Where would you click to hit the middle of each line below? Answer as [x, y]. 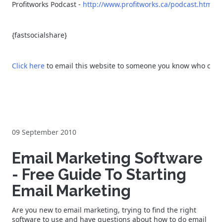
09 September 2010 [44, 132]
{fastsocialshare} [40, 35]
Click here [28, 65]
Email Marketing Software [107, 158]
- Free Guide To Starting [99, 174]
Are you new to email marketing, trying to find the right [104, 210]
